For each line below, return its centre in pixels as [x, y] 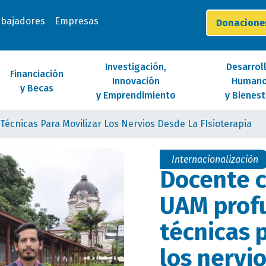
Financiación [37, 74]
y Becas [37, 88]
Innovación [136, 81]
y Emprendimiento [136, 95]
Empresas [76, 21]
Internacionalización [215, 160]
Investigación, [136, 67]
